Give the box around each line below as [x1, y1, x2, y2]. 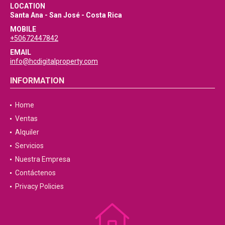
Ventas [15, 114, 38, 123]
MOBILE [10, 25, 36, 33]
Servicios [15, 141, 44, 150]
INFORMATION [10, 75, 64, 85]
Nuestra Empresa [15, 155, 70, 163]
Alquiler [15, 128, 39, 136]
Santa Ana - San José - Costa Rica [10, 11, 122, 19]
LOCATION [10, 2, 45, 10]
